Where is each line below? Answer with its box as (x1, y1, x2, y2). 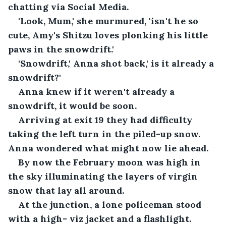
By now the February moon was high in (18, 156, 203, 168)
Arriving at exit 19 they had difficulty (18, 114, 195, 126)
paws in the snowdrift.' (8, 43, 114, 55)
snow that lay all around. (8, 184, 124, 196)
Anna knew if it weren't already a (18, 85, 177, 97)
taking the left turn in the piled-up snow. (8, 128, 203, 140)
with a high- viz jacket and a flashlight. (8, 212, 191, 224)
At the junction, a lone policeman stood (18, 198, 204, 210)
